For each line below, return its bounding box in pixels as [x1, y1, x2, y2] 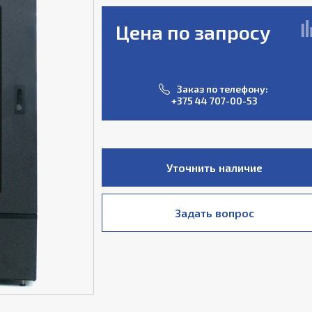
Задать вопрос [174, 206, 254, 219]
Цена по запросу [115, 20, 270, 44]
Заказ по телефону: [176, 83, 270, 95]
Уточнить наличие [166, 161, 263, 174]
